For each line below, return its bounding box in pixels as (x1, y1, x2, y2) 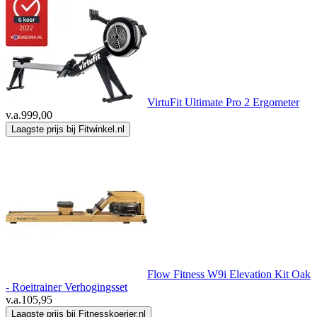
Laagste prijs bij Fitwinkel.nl (11, 124, 125, 135)
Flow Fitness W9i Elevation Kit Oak (147, 268, 311, 281)
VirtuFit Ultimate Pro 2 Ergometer (147, 96, 299, 109)
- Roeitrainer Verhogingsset (6, 281, 127, 294)
